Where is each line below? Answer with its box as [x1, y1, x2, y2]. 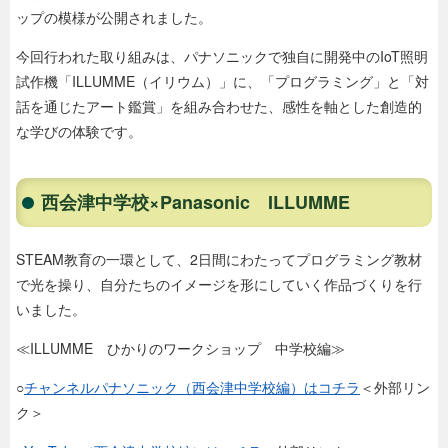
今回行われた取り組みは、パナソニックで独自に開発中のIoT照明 [16, 46, 428, 66]
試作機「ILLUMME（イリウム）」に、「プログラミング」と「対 [16, 71, 429, 91]
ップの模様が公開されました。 [16, 7, 212, 27]
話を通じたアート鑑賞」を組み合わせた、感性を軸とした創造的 [16, 96, 422, 116]
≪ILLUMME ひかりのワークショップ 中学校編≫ [16, 338, 345, 358]
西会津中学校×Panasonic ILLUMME [41, 189, 350, 215]
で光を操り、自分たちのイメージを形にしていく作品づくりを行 [16, 274, 422, 294]
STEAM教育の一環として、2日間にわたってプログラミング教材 [16, 249, 422, 269]
